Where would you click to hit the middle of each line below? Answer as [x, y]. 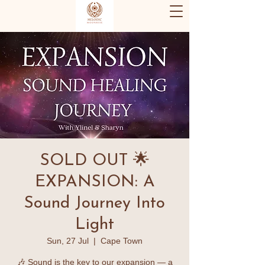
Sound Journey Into [95, 203]
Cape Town [122, 241]
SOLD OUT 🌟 [95, 161]
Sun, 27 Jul [68, 241]
